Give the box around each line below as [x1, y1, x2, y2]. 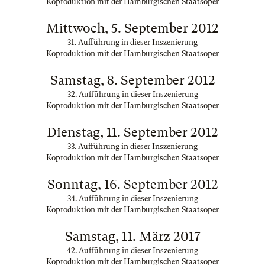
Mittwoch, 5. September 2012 [46, 21, 219, 35]
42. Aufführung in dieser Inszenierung [67, 246, 198, 255]
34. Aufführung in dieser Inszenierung [67, 194, 198, 203]
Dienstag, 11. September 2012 [47, 125, 218, 140]
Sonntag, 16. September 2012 [47, 177, 218, 192]
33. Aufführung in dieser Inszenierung [67, 142, 198, 151]
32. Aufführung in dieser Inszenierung [67, 90, 198, 99]
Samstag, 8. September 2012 [50, 73, 215, 88]
